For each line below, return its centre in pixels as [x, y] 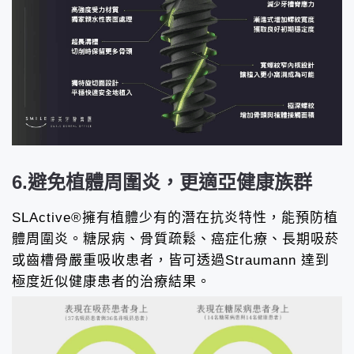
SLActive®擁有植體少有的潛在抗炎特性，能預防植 [175, 218]
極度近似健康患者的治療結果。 [111, 282]
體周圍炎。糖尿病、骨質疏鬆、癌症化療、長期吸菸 [175, 239]
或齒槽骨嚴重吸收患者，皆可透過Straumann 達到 [171, 261]
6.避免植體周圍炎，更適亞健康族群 [162, 183]
